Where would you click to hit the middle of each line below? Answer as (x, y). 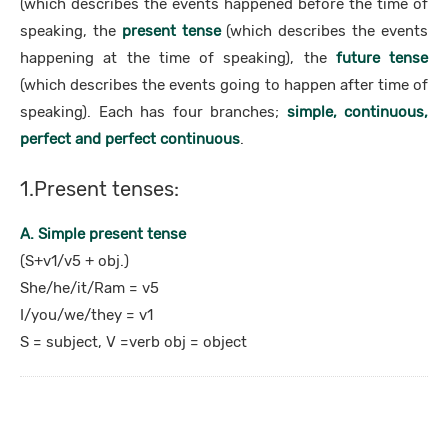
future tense (381, 58)
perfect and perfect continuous (130, 139)
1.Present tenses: (99, 189)
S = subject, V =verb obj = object (133, 342)
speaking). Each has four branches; (153, 112)
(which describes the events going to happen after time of (224, 85)
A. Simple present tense (103, 234)
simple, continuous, (357, 112)
